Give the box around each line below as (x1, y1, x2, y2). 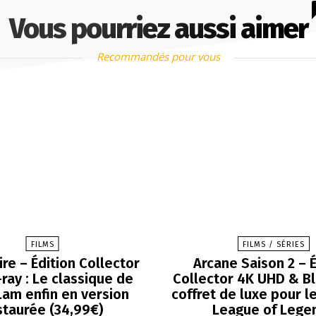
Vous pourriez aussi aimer (8, 12, 308, 46)
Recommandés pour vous (96, 49, 220, 63)
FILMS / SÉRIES (242, 240, 305, 250)
